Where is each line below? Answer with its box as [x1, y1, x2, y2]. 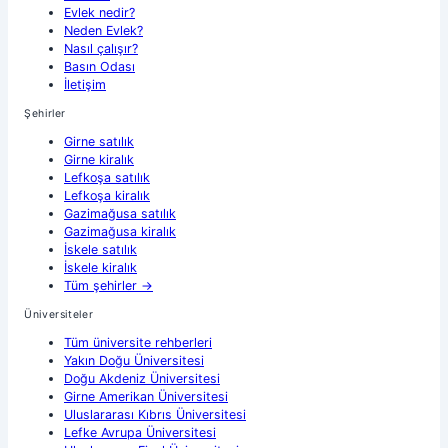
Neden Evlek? [64, 22, 143, 38]
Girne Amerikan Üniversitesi [64, 388, 228, 404]
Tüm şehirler [64, 277, 137, 293]
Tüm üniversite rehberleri [64, 334, 212, 350]
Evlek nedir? [64, 4, 135, 20]
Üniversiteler [24, 308, 94, 321]
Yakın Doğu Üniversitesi [64, 352, 204, 368]
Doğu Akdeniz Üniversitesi [64, 370, 220, 386]
